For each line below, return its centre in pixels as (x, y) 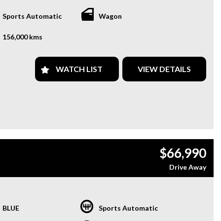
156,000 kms (22, 37)
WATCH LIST (79, 69)
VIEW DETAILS (164, 69)
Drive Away (188, 167)
